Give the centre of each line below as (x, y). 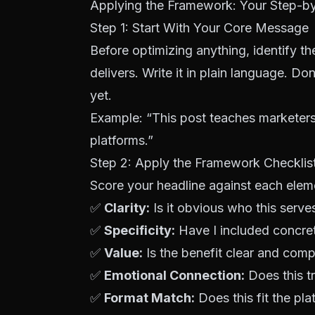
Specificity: (140, 230)
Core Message (266, 28)
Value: (123, 253)
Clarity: (127, 208)
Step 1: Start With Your (157, 28)
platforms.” (122, 140)
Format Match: (149, 298)
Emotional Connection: (174, 275)
